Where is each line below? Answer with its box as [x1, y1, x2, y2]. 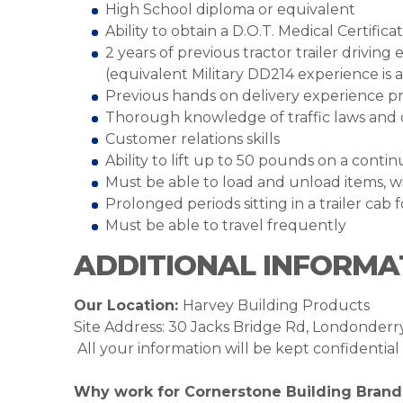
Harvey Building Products [183, 297, 370, 314]
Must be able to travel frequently [105, 217, 346, 234]
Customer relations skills [105, 130, 280, 148]
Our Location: [74, 297, 183, 314]
